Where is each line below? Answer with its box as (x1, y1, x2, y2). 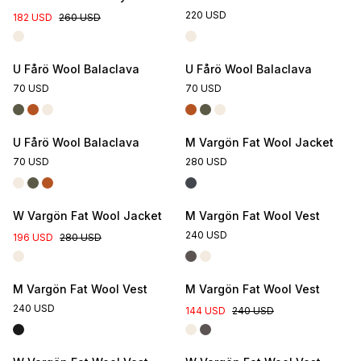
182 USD (13, 11, 52, 23)
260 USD (59, 11, 101, 23)
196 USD (13, 231, 53, 243)
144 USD (185, 305, 226, 317)
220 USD (185, 9, 226, 21)
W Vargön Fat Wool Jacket (13, 209, 162, 222)
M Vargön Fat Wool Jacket (185, 135, 334, 149)
